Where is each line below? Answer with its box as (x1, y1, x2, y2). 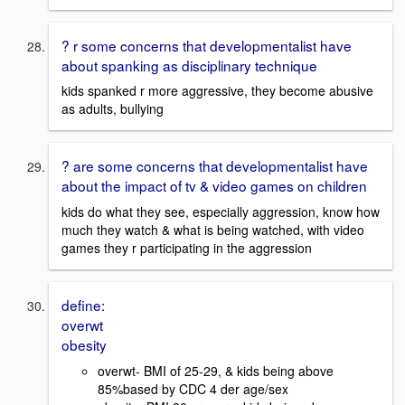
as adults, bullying (61, 99, 164, 118)
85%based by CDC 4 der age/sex (98, 379, 288, 398)
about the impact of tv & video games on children (61, 175, 367, 196)
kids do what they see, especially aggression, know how (61, 202, 380, 221)
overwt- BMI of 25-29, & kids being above (98, 361, 334, 380)
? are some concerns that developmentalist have (61, 155, 368, 176)
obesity (61, 334, 107, 354)
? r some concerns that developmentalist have (61, 34, 352, 55)
